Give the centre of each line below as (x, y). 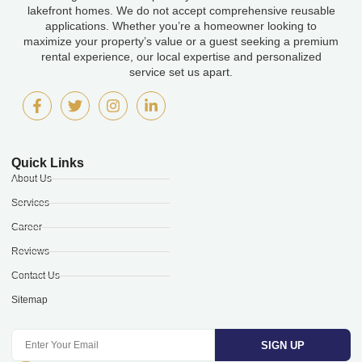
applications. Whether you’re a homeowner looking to (181, 25)
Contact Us (36, 276)
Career (27, 227)
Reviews (30, 252)
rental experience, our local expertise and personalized (181, 56)
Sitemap (29, 300)
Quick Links (48, 163)
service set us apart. (181, 72)
